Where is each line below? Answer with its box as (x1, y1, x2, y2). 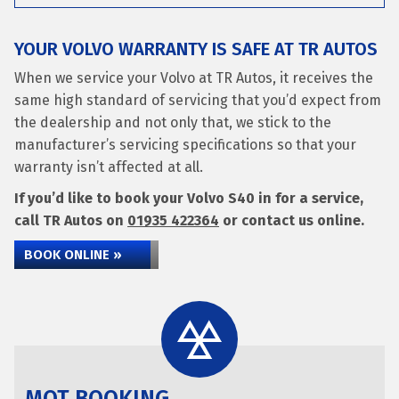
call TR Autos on (14, 212, 127, 229)
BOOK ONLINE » (24, 247, 122, 263)
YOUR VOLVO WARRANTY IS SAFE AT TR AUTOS (14, 38, 378, 60)
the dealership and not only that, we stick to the (14, 114, 331, 131)
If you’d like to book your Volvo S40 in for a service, (14, 190, 363, 207)
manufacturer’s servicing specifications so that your (14, 136, 356, 153)
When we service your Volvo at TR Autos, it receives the (14, 69, 373, 86)
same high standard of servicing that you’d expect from (14, 92, 381, 109)
